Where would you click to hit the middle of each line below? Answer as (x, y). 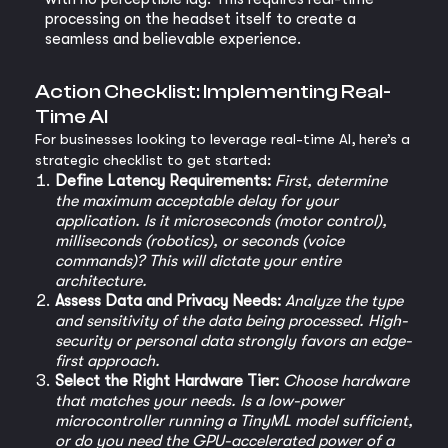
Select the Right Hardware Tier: (167, 381)
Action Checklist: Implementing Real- (213, 92)
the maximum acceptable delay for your (196, 201)
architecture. (101, 281)
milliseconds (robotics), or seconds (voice (199, 241)
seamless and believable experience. (173, 39)
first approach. (107, 361)
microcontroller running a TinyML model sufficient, (234, 421)
